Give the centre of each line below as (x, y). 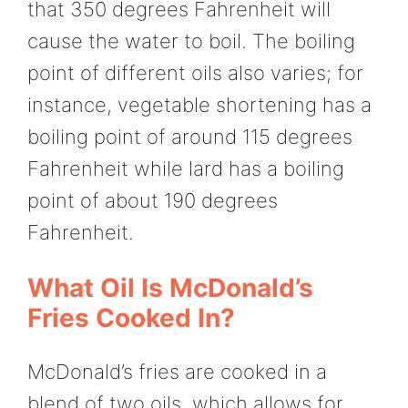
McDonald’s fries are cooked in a (177, 371)
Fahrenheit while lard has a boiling (186, 169)
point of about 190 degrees (153, 201)
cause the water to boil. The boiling (191, 41)
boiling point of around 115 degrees (190, 137)
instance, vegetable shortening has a (199, 105)
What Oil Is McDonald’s (170, 287)
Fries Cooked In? (131, 317)
